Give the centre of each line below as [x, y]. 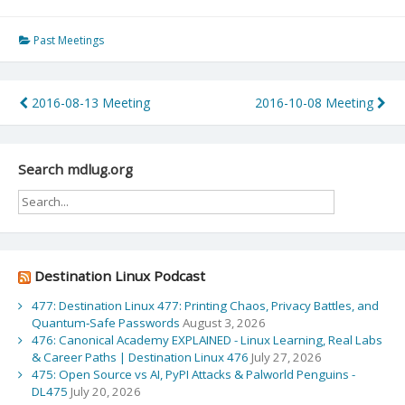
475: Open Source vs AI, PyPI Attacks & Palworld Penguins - [193, 375]
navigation [85, 137]
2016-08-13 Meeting [89, 102]
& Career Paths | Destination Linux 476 [140, 358]
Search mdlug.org [75, 169]
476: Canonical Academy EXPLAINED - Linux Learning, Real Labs [207, 340]
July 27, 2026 [286, 358]
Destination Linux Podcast [119, 275]
